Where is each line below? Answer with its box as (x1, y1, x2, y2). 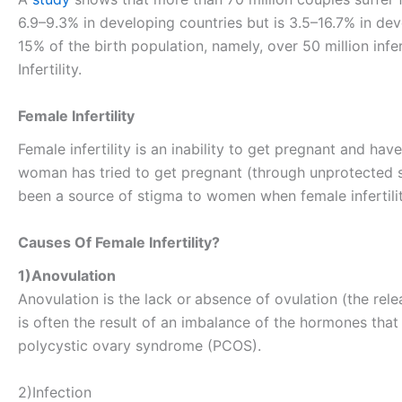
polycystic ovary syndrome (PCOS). (18, 336, 261, 354)
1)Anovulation (18, 266, 116, 284)
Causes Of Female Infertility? (18, 232, 220, 251)
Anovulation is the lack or (18, 289, 191, 308)
